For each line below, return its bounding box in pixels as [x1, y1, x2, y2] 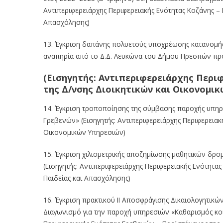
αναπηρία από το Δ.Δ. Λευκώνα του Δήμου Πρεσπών [43, 51, 211, 61]
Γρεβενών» [43, 115, 79, 125]
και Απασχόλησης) [73, 173, 130, 183]
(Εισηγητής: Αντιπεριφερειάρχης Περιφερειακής [43, 161, 191, 171]
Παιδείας [43, 173, 71, 183]
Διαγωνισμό [43, 207, 81, 217]
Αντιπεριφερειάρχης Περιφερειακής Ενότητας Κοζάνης [43, 5, 214, 15]
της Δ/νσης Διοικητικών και [43, 83, 170, 95]
